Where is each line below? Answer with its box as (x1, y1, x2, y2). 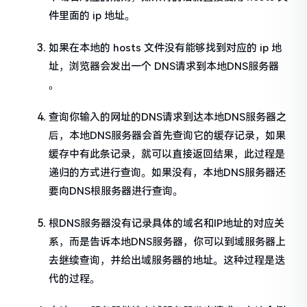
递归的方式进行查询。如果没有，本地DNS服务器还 (49, 166, 286, 179)
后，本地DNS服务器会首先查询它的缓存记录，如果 (49, 129, 286, 142)
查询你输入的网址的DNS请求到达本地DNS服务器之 (49, 110, 287, 123)
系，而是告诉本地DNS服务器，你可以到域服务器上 (49, 235, 286, 248)
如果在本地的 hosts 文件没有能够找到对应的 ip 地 (49, 41, 282, 54)
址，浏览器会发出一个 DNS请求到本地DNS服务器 (49, 60, 280, 73)
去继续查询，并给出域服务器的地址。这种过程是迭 (49, 254, 286, 267)
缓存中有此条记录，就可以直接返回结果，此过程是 (49, 147, 286, 160)
